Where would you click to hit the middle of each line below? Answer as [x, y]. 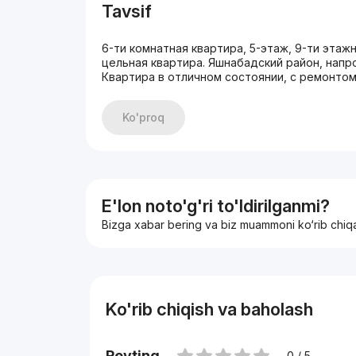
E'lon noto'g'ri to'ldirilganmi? [216, 206]
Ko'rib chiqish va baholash [209, 309]
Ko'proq [144, 117]
